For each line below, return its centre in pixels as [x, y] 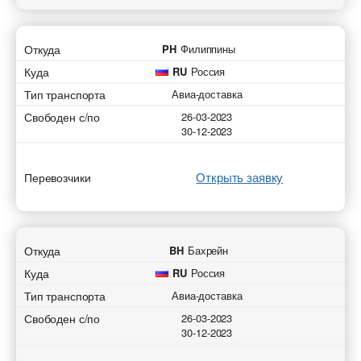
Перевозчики [58, 177]
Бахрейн [208, 250]
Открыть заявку [240, 177]
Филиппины [208, 49]
